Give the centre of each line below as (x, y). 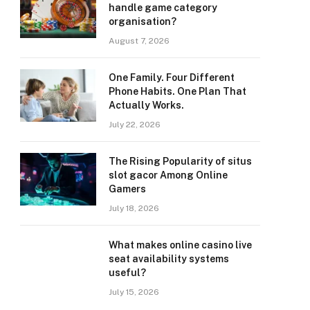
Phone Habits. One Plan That (177, 91)
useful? (127, 273)
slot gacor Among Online (168, 175)
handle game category (163, 8)
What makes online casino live (180, 245)
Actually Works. (146, 105)
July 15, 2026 (134, 292)
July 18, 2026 (134, 208)
